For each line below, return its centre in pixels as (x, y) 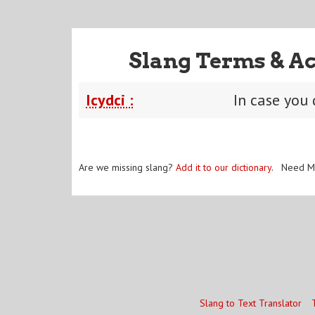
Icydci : (109, 99)
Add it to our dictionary (224, 167)
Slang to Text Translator (250, 303)
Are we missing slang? (127, 167)
